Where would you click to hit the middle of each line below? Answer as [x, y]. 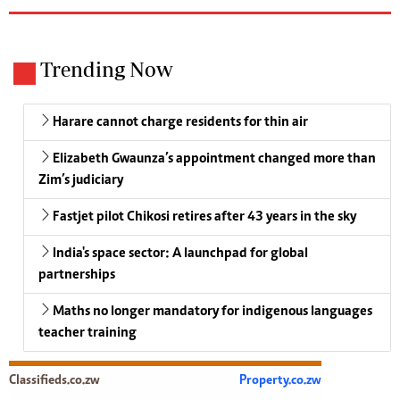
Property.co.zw [280, 381]
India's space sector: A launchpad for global [180, 254]
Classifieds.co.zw [54, 381]
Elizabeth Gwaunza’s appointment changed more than [214, 159]
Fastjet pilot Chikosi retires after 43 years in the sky [204, 217]
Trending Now [107, 70]
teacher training [87, 333]
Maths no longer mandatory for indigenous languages [212, 312]
